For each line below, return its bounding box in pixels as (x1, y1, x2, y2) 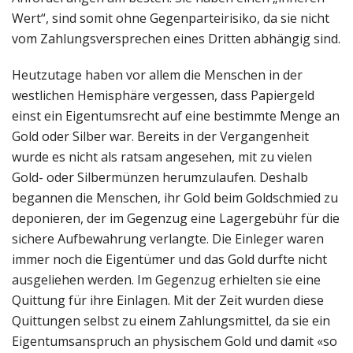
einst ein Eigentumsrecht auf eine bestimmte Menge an (12, 106, 340, 124)
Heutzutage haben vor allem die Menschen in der (12, 65, 303, 84)
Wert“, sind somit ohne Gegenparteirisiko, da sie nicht (12, 9, 329, 27)
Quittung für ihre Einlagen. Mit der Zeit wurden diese (12, 291, 324, 309)
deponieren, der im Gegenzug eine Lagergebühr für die (12, 209, 340, 227)
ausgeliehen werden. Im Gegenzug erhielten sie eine (12, 270, 321, 288)
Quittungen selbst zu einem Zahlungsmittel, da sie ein (12, 311, 330, 329)
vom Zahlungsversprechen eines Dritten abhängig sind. (12, 29, 340, 47)
